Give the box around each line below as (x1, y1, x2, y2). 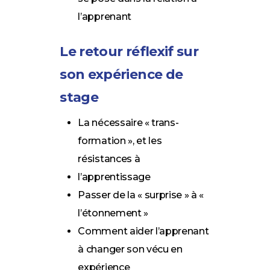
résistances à (78, 152, 140, 165)
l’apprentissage (78, 171, 151, 183)
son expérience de (60, 66, 183, 83)
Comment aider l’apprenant (78, 225, 209, 237)
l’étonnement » (78, 207, 148, 219)
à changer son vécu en (78, 243, 183, 255)
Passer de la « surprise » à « (78, 189, 204, 201)
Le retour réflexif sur (60, 43, 198, 60)
